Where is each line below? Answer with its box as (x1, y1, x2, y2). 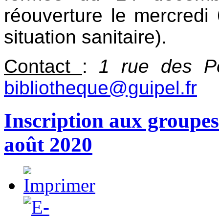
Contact (4, 56, 82, 77)
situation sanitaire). (4, 26, 167, 48)
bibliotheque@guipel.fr (4, 77, 197, 99)
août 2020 (4, 133, 92, 156)
